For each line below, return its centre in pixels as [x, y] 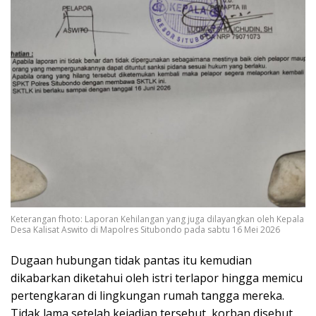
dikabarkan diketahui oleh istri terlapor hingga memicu [157, 278]
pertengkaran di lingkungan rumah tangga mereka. [147, 296]
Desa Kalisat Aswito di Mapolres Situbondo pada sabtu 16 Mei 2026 [145, 230]
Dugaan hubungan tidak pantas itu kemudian [131, 261]
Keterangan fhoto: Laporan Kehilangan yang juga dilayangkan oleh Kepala [157, 219]
